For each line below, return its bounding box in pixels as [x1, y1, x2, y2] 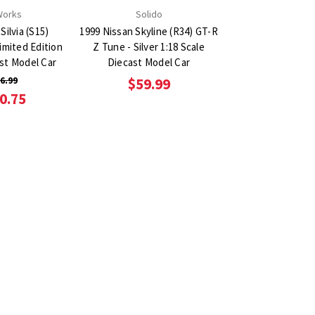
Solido [135, 7, 162, 20]
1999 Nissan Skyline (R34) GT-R [79, 24, 218, 38]
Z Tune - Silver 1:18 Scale [93, 39, 205, 53]
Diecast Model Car [107, 55, 191, 69]
